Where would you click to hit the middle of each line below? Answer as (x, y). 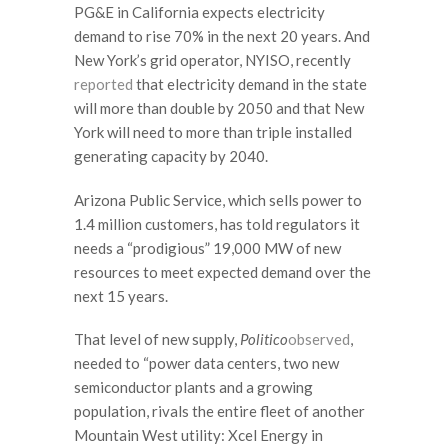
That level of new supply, (157, 339)
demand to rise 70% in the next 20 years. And (222, 36)
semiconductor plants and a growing (193, 387)
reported (103, 84)
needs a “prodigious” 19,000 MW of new (207, 247)
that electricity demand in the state (250, 84)
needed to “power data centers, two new (206, 363)
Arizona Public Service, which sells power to (218, 199)
